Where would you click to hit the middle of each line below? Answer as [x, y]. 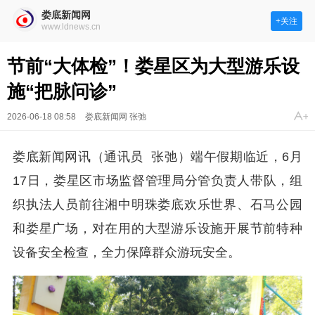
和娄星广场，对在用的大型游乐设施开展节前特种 [157, 229]
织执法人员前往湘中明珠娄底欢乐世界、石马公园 [157, 205]
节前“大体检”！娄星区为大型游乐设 [153, 66]
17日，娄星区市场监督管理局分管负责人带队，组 [157, 181]
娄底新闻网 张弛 [116, 117]
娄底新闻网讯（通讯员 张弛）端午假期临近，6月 [157, 157]
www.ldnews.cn [71, 27]
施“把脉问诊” [62, 91]
